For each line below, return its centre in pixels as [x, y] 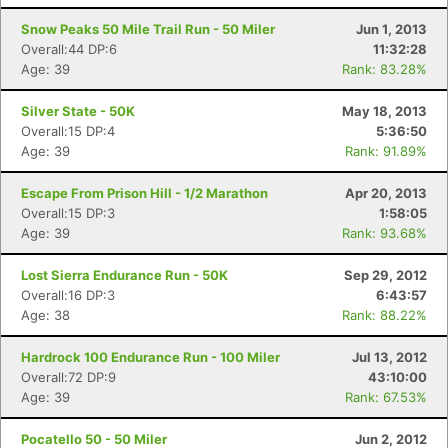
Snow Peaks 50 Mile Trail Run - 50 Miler [148, 29]
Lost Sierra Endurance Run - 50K [124, 275]
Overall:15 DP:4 [68, 131]
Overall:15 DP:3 [68, 213]
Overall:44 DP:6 [69, 49]
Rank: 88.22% [384, 315]
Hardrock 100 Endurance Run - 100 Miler [150, 357]
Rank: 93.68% [384, 233]
